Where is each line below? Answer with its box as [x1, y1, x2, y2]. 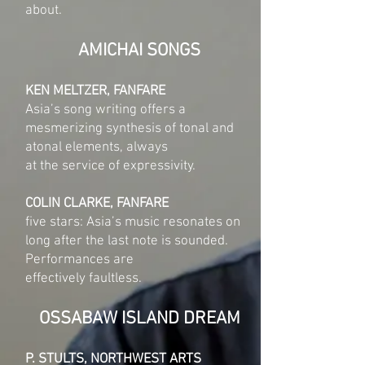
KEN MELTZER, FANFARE [25, 83, 165, 99]
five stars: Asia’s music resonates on [25, 214, 240, 231]
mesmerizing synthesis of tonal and [25, 121, 234, 137]
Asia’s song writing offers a [25, 102, 186, 118]
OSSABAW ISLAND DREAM [38, 308, 240, 330]
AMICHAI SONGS [78, 40, 200, 62]
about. [25, 2, 65, 19]
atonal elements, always [25, 139, 168, 156]
